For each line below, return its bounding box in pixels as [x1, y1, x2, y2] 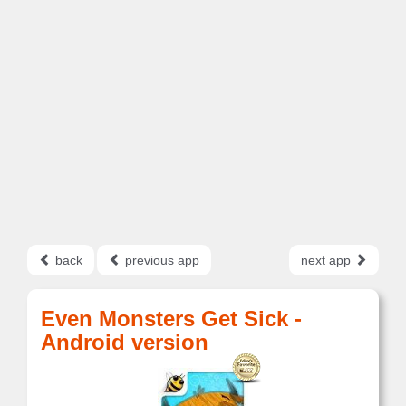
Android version [41, 330, 208, 354]
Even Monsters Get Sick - [41, 306, 302, 331]
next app [301, 253, 354, 267]
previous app [121, 253, 199, 267]
